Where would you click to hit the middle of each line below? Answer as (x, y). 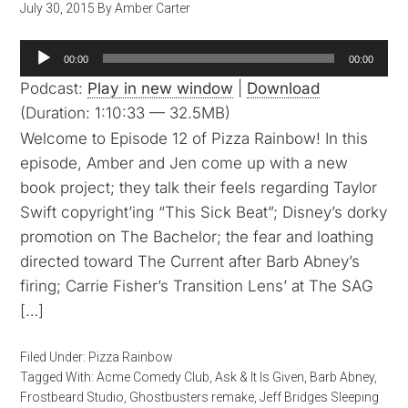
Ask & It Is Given (260, 377)
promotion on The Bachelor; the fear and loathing (197, 237)
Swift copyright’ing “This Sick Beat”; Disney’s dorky (204, 212)
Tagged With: (59, 377)
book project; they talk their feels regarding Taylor (199, 188)
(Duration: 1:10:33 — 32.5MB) (126, 113)
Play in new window (161, 88)
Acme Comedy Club (153, 377)
